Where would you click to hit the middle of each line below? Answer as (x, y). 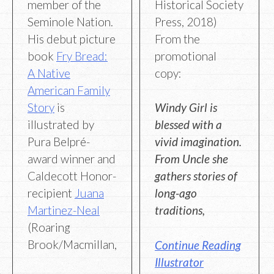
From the (178, 39)
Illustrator (180, 262)
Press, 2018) (186, 21)
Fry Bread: (82, 56)
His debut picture (72, 39)
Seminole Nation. (70, 21)
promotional (186, 56)
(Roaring (49, 227)
